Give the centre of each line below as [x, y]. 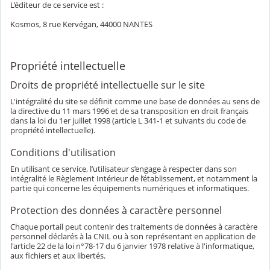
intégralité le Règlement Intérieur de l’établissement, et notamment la [134, 179]
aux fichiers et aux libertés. [58, 256]
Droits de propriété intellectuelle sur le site [108, 85]
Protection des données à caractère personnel [116, 211]
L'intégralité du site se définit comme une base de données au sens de [135, 102]
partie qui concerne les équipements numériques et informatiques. [130, 188]
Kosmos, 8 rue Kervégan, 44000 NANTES [81, 24]
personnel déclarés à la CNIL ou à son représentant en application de [133, 237]
